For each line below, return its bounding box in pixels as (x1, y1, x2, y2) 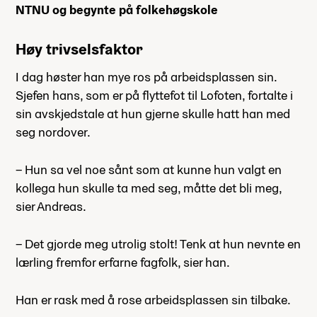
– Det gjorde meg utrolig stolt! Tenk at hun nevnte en (16, 235, 301, 252)
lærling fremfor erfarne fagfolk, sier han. (16, 253, 230, 270)
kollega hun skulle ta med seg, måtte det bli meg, (16, 179, 282, 196)
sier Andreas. (16, 197, 86, 214)
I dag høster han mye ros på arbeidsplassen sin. (16, 68, 277, 85)
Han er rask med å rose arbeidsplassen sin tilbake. (16, 291, 291, 308)
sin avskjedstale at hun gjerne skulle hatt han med (16, 105, 290, 122)
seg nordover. (16, 123, 91, 140)
